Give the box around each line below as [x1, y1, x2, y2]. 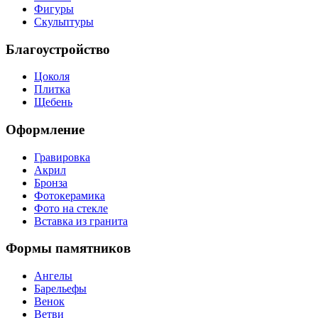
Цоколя [34, 70, 70, 83]
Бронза [34, 176, 67, 189]
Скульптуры [34, 15, 94, 28]
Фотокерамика [34, 189, 105, 202]
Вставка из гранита [34, 214, 128, 227]
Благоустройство [6, 41, 110, 57]
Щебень [34, 96, 72, 109]
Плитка [34, 83, 70, 96]
